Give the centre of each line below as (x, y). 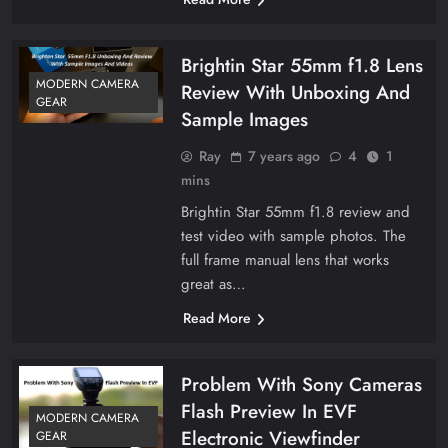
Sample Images (244, 119)
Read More (216, 317)
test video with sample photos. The (293, 235)
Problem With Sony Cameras (301, 384)
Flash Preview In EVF (268, 411)
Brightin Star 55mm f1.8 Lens (301, 65)
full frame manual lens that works (284, 259)
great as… (213, 283)
